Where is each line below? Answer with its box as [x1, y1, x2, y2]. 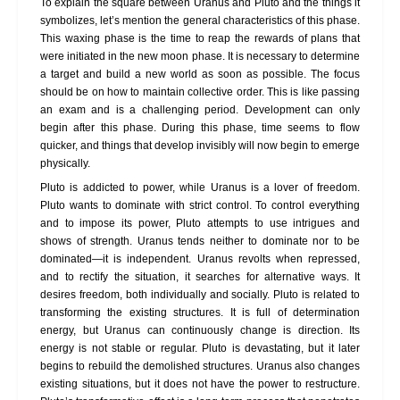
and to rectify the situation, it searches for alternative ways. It [40, 270, 360, 283]
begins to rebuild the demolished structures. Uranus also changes [40, 359, 360, 372]
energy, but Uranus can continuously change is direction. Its [40, 323, 360, 337]
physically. [40, 157, 90, 171]
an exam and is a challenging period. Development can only [40, 104, 360, 117]
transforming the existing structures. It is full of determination [40, 305, 360, 319]
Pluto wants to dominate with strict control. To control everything [40, 198, 360, 212]
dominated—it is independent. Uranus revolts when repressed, [40, 252, 360, 265]
